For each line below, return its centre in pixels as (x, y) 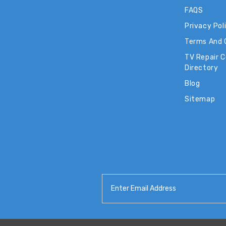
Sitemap (200, 99)
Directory (202, 68)
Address (116, 190)
